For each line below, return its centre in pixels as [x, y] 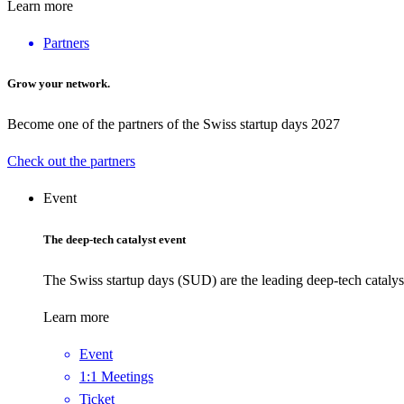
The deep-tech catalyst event [115, 239]
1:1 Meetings [116, 376]
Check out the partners [71, 161]
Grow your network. [59, 84]
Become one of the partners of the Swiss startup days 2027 [174, 124]
